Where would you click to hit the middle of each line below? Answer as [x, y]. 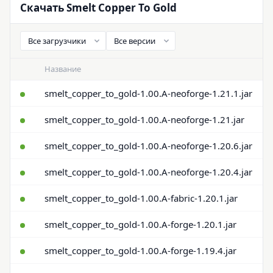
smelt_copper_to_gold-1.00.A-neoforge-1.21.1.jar [148, 93]
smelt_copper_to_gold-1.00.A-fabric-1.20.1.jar [141, 198]
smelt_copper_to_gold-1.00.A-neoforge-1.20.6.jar [148, 146]
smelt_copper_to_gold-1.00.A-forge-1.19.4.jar [140, 250]
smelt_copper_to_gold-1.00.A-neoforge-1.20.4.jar [148, 172]
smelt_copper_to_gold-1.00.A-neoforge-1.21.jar [144, 119]
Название [63, 69]
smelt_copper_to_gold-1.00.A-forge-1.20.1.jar [140, 224]
